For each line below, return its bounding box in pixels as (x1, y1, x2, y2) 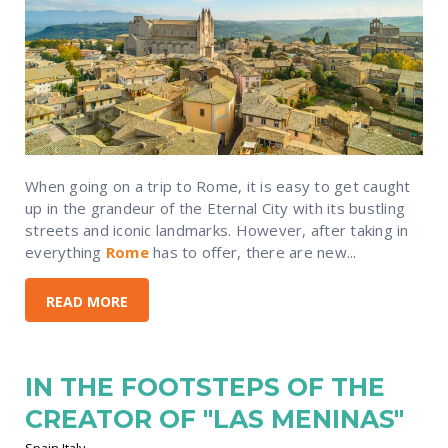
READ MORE (46, 291, 128, 311)
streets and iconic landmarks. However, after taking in (25, 220, 409, 241)
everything (25, 242, 106, 263)
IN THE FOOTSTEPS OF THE (25, 372, 385, 403)
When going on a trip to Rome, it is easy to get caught (25, 176, 411, 197)
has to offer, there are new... (148, 242, 357, 263)
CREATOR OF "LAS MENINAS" (25, 404, 404, 435)
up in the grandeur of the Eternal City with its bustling (25, 198, 405, 219)
